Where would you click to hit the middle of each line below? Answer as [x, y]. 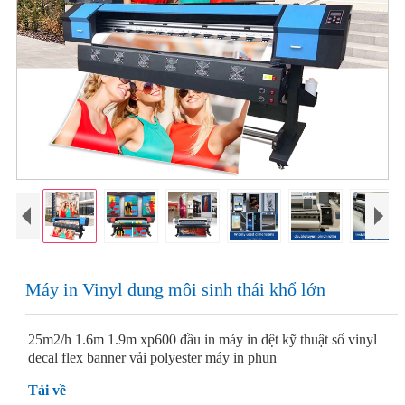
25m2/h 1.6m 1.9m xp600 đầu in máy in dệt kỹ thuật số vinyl [202, 339]
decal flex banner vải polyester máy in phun [152, 358]
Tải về [47, 390]
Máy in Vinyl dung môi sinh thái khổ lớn [175, 289]
